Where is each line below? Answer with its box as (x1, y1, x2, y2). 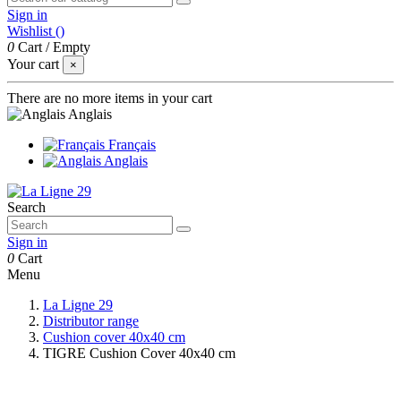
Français (105, 137, 156, 152)
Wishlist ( (7, 23, 60, 38)
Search (7, 200, 46, 215)
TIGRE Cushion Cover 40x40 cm (43, 346, 235, 361)
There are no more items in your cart (7, 90, 212, 106)
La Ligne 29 (43, 297, 113, 312)
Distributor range (43, 313, 139, 328)
